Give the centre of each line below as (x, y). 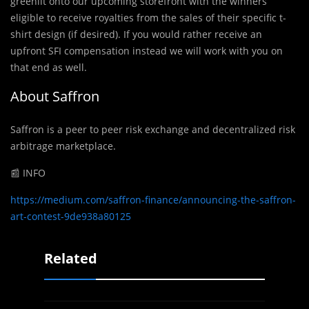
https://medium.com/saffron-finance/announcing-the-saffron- (153, 200)
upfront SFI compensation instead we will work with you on (147, 51)
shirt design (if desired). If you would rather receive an (136, 34)
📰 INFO (28, 173)
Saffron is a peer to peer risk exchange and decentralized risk (153, 130)
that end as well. (49, 68)
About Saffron (55, 97)
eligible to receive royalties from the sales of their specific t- (148, 18)
